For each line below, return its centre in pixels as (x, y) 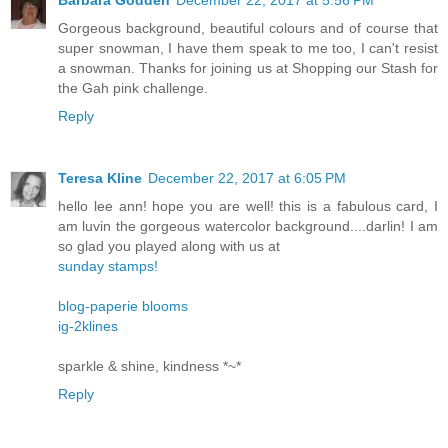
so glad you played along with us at (169, 246)
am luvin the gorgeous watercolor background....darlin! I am (248, 226)
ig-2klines (88, 326)
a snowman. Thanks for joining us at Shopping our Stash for (248, 68)
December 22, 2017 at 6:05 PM (247, 178)
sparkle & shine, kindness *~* (149, 366)
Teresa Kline (100, 178)
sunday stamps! (108, 266)
